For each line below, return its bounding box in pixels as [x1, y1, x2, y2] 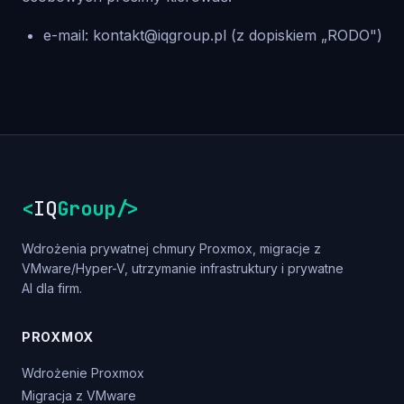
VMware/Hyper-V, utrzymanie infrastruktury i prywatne [22, 261, 344, 276]
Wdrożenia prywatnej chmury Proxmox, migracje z [22, 241, 321, 256]
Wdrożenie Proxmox [22, 365, 144, 381]
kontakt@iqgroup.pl [93, 26, 226, 44]
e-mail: [43, 26, 93, 44]
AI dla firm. [22, 280, 82, 296]
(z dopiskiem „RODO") [226, 26, 382, 44]
